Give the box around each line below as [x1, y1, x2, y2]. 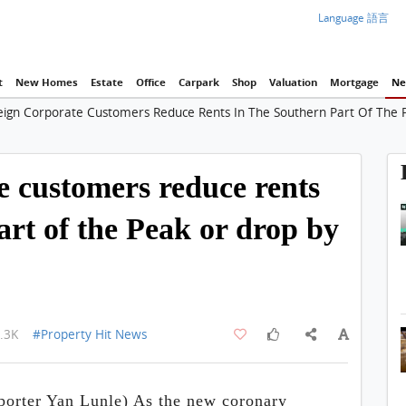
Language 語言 [318, 11, 390, 24]
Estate [90, 74, 123, 90]
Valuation [268, 74, 317, 90]
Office [135, 74, 166, 90]
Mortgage [329, 74, 379, 90]
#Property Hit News [33, 325, 148, 343]
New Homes [14, 74, 78, 90]
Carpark [178, 74, 219, 90]
